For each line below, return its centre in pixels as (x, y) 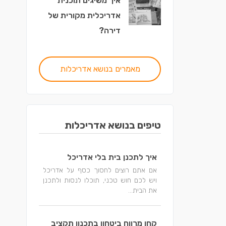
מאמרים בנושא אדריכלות (100, 69)
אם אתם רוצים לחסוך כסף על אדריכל (100, 170)
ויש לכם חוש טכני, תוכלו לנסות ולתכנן (100, 180)
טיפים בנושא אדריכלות (113, 125)
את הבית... (143, 190)
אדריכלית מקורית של (84, 15)
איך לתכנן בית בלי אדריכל (112, 157)
